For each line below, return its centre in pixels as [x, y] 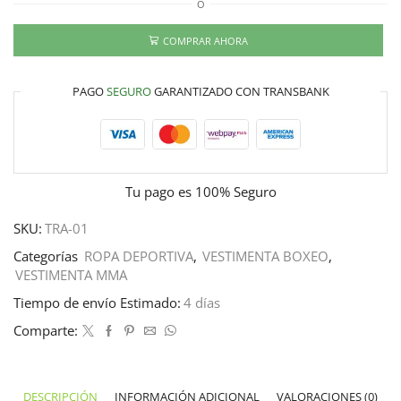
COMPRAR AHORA [205, 40]
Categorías [47, 256]
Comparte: [46, 331]
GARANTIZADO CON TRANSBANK [240, 92]
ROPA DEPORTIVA [139, 256]
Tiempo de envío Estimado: [97, 303]
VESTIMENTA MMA [71, 275]
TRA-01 [67, 229]
